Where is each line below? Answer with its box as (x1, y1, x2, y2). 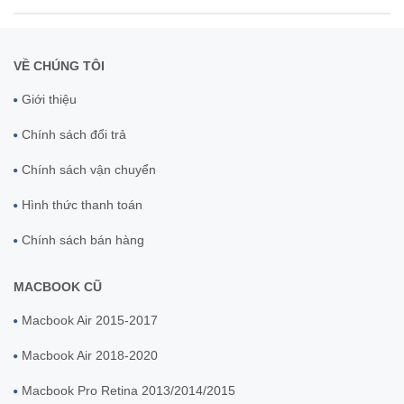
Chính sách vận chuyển (22, 162, 156, 178)
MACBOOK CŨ (14, 280, 102, 295)
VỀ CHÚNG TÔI (14, 59, 105, 74)
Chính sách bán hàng (22, 233, 144, 248)
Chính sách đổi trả (22, 127, 126, 142)
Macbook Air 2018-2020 (22, 348, 158, 363)
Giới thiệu (22, 92, 77, 107)
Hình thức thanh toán (22, 197, 142, 213)
